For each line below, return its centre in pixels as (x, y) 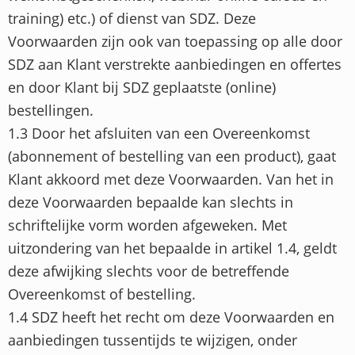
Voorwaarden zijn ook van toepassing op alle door (175, 41)
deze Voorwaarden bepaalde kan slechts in (151, 202)
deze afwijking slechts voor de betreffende (149, 271)
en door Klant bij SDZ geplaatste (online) (142, 87)
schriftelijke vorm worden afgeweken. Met (147, 225)
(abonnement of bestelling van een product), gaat (172, 156)
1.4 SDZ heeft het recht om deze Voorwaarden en (171, 317)
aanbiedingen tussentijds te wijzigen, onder (153, 340)
